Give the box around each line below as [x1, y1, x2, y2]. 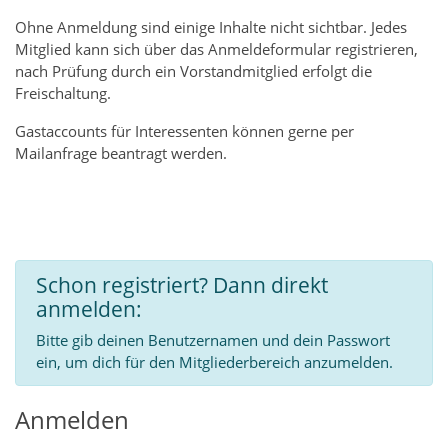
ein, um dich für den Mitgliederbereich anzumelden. [36, 352, 393, 373]
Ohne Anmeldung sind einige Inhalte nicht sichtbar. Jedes [15, 17, 407, 38]
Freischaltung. [15, 83, 111, 104]
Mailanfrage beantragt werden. [15, 143, 227, 164]
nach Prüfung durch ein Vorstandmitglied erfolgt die [15, 61, 372, 82]
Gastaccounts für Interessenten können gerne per [15, 121, 354, 142]
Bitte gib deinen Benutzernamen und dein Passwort [36, 330, 390, 351]
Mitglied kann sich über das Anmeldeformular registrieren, [15, 39, 418, 60]
